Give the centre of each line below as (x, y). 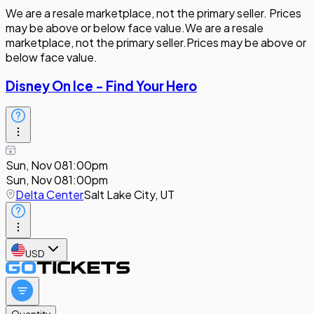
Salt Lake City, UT (129, 195)
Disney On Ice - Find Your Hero (101, 86)
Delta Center (49, 195)
